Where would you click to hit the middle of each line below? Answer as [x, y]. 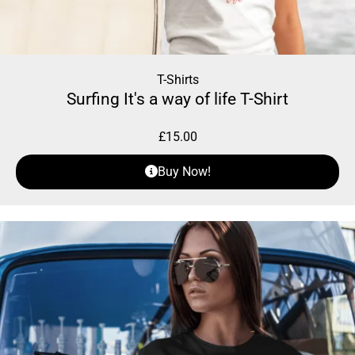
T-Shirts [177, 80]
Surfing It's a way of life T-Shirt [177, 99]
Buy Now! [184, 172]
